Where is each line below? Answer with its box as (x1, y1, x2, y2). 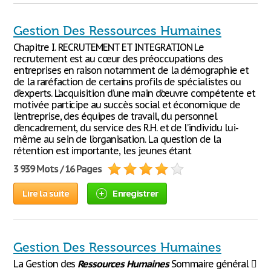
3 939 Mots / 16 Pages (13, 163, 102, 175)
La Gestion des (13, 258, 78, 270)
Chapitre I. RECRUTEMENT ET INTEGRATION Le (13, 41, 204, 53)
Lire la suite (22, 188, 70, 199)
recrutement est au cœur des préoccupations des (13, 53, 223, 65)
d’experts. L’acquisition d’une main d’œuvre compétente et (13, 87, 255, 99)
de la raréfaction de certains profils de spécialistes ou (13, 76, 241, 88)
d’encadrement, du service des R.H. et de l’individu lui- (13, 122, 238, 134)
